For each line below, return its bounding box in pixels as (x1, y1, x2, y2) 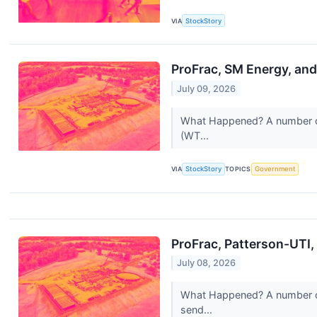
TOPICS (225, 165, 251, 173)
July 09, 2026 (177, 83, 236, 94)
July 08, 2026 (177, 257, 236, 268)
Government (254, 165, 296, 173)
